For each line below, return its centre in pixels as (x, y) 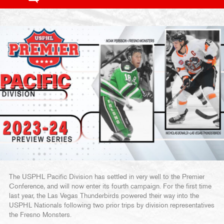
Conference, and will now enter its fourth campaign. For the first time (110, 186)
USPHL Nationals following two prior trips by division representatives (112, 205)
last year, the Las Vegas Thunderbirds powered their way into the (104, 196)
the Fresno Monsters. (41, 215)
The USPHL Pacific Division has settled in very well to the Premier (107, 177)
